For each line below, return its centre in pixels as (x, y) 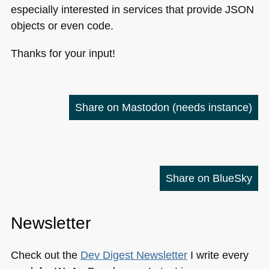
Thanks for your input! (63, 53)
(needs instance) (213, 107)
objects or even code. (62, 26)
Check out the (45, 255)
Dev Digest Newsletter (134, 255)
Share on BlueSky (209, 178)
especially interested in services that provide (118, 10)
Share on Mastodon (124, 107)
